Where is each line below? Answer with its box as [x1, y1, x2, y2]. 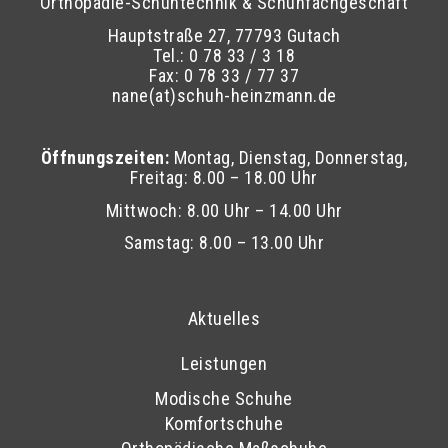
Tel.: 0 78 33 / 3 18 [153, 44, 295, 66]
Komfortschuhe [164, 412, 284, 434]
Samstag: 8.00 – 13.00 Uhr [123, 232, 325, 254]
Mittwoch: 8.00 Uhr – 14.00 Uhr [105, 199, 343, 221]
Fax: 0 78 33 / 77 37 [149, 64, 299, 86]
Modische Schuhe [155, 387, 293, 409]
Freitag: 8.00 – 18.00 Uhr [130, 167, 318, 189]
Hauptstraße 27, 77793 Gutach [107, 24, 341, 46]
